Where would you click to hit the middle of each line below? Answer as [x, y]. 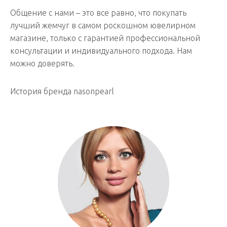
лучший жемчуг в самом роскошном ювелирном [103, 25]
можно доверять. [42, 63]
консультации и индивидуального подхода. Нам [101, 50]
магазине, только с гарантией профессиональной [105, 38]
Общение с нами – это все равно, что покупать [98, 12]
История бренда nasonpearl [62, 91]
